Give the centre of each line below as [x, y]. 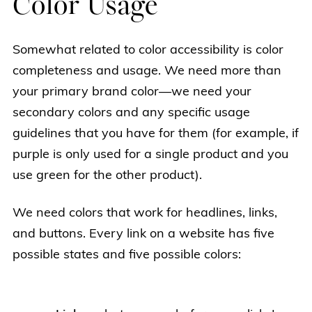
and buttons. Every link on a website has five [143, 234]
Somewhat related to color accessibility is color [148, 50]
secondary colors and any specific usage [131, 113]
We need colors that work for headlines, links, [145, 213]
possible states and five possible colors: [127, 255]
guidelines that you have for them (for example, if [156, 134]
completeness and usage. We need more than [147, 71]
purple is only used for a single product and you [150, 155]
